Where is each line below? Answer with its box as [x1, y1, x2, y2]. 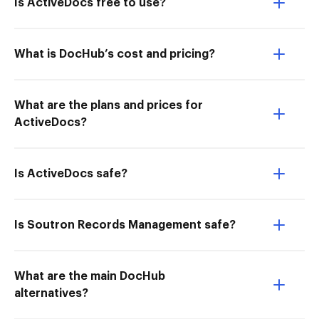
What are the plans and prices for [14, 100, 203, 111]
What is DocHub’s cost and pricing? [14, 48, 215, 60]
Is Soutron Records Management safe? [14, 219, 236, 231]
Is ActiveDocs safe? [14, 168, 127, 179]
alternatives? [14, 288, 88, 299]
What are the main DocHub [14, 271, 165, 282]
